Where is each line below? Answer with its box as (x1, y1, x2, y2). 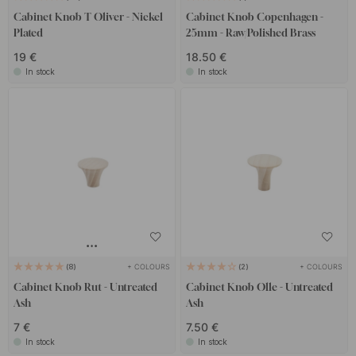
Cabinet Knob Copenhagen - (185, 10, 323, 24)
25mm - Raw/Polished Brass (185, 26, 315, 40)
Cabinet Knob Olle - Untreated (185, 280, 333, 293)
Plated (14, 26, 44, 40)
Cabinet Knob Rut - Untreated (14, 280, 158, 293)
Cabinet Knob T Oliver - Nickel (14, 10, 164, 24)
